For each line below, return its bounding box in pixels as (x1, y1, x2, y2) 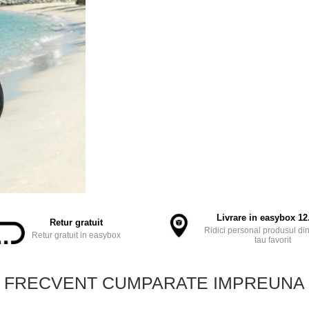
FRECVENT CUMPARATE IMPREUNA (4, 273, 305, 292)
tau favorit (254, 235, 291, 245)
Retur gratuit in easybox (31, 230, 121, 240)
